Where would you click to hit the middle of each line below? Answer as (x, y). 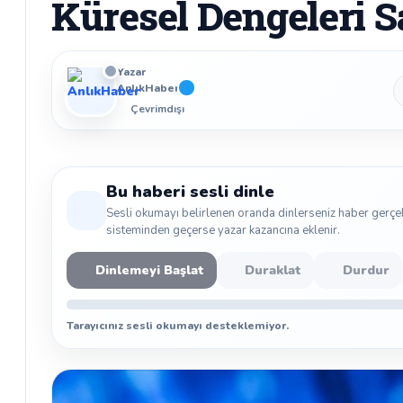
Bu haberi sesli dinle (190, 192)
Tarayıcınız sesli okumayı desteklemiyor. (178, 326)
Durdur (366, 270)
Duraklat (273, 270)
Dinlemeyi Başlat (149, 270)
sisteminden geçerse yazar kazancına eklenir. (223, 230)
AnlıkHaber (148, 88)
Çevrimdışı (157, 109)
